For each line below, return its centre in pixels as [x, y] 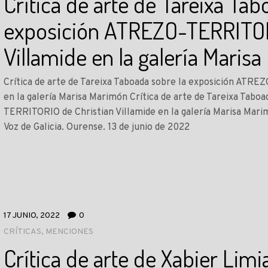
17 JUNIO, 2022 [32, 216]
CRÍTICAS [23, 232]
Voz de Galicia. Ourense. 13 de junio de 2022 [97, 127]
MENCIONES [70, 232]
